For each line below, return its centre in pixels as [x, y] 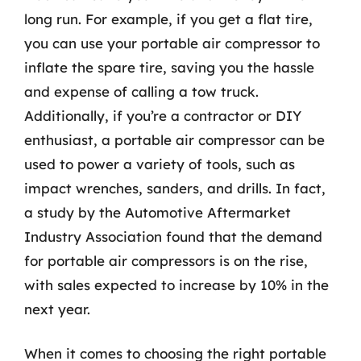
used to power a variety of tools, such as [160, 164]
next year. [57, 309]
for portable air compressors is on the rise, [166, 260]
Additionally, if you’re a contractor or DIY [163, 115]
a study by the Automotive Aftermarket [158, 212]
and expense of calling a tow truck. [141, 91]
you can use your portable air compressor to [172, 43]
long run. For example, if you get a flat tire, [168, 19]
